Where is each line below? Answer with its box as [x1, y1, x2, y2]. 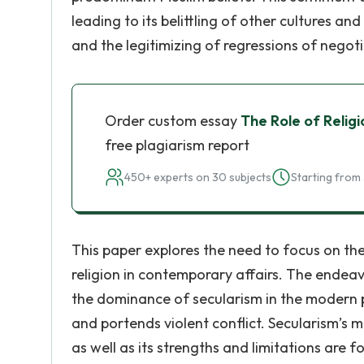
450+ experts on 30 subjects [124, 170, 271, 184]
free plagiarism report [105, 136, 249, 154]
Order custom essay [105, 111, 240, 130]
